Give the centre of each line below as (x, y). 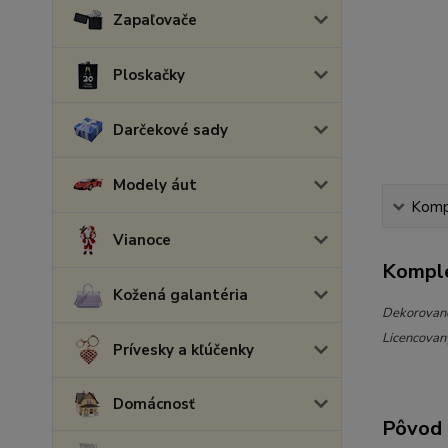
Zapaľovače (155, 20)
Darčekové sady (170, 130)
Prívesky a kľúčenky (183, 350)
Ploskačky (149, 75)
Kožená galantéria (180, 295)
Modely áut (155, 185)
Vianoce (142, 240)
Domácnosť (154, 404)
